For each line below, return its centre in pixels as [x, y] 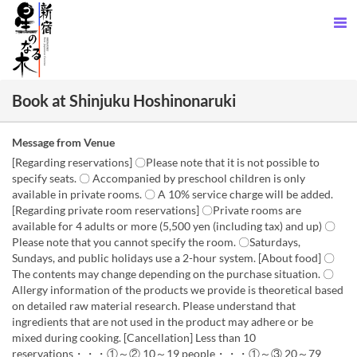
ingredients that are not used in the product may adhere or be [163, 322]
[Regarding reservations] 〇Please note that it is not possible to [166, 162]
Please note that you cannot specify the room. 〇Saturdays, [156, 242]
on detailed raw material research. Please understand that [154, 306]
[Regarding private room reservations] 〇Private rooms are [157, 210]
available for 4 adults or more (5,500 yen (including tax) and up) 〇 [174, 226]
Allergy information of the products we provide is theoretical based [178, 290]
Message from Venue [63, 142]
